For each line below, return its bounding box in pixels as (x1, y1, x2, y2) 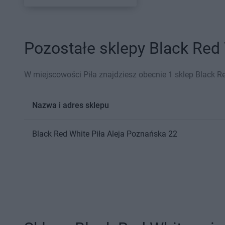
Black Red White (32, 129, 89, 139)
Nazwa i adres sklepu (32, 100, 109, 110)
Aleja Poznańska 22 (107, 129, 177, 139)
